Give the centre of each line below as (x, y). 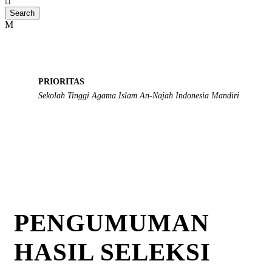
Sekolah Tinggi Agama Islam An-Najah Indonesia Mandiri (139, 96)
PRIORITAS (61, 82)
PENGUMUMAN (112, 223)
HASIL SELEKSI (112, 252)
